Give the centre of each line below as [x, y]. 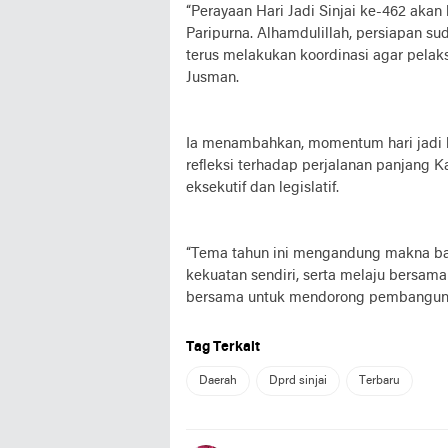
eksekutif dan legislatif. [262, 187]
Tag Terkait [223, 347]
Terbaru [379, 380]
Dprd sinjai [298, 380]
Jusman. [212, 77]
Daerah [218, 380]
